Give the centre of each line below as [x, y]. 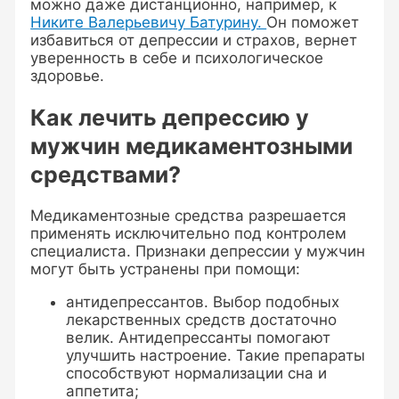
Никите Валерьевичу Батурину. [149, 22]
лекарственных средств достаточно [202, 320]
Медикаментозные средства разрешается [189, 216]
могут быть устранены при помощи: [166, 269]
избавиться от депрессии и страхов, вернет [194, 40]
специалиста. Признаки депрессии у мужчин [198, 252]
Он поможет [313, 22]
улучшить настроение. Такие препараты [216, 356]
